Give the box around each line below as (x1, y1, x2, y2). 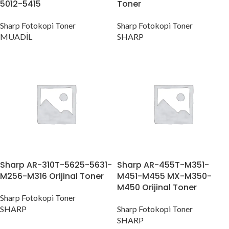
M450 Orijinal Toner (117, 181, 197, 193)
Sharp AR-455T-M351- (117, 159, 209, 171)
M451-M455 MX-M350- (117, 170, 212, 182)
